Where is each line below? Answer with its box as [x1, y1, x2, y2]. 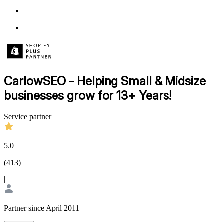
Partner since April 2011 [4, 203, 79, 212]
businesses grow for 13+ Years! [4, 88, 171, 103]
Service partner [4, 112, 51, 121]
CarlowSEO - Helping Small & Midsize [4, 74, 206, 89]
